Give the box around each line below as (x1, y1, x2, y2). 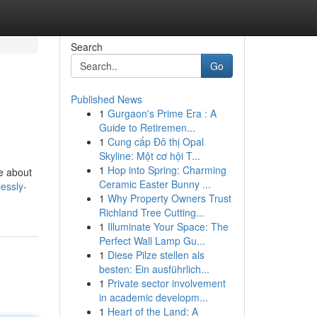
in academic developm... (98, 290, 208, 304)
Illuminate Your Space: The (107, 219, 229, 234)
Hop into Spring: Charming (107, 163, 226, 177)
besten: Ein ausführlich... (98, 262, 209, 276)
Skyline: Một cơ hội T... (98, 149, 200, 163)
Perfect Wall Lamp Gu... (98, 234, 205, 248)
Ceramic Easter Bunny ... (98, 177, 211, 191)
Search (70, 40, 103, 54)
